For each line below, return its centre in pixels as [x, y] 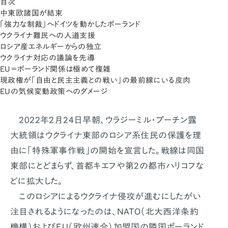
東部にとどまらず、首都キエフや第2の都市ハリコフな [107, 165]
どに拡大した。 [37, 181]
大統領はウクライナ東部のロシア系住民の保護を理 [106, 135]
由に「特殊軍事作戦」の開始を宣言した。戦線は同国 [107, 150]
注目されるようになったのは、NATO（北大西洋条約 [104, 211]
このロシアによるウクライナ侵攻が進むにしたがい [106, 196]
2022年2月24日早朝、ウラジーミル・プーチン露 [104, 120]
